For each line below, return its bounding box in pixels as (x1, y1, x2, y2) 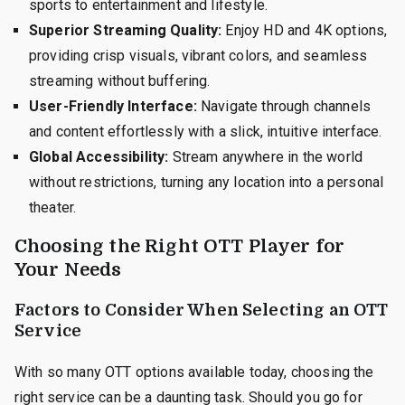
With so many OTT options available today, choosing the (14, 363, 374, 381)
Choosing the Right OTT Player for (14, 235, 345, 257)
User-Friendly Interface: (29, 97, 197, 115)
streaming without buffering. (29, 71, 211, 89)
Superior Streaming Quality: (29, 21, 222, 39)
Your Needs (14, 259, 122, 280)
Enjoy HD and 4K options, (221, 21, 388, 39)
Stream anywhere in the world (168, 147, 363, 165)
